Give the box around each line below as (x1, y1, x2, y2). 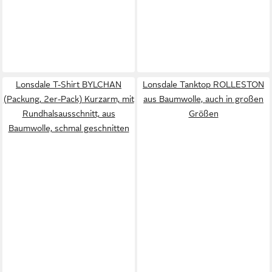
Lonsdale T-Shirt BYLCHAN (16, 79, 121, 89)
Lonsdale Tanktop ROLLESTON (143, 79, 264, 89)
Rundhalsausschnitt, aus (22, 108, 115, 118)
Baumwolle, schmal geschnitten (8, 123, 129, 133)
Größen (188, 108, 219, 118)
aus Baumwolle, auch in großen (143, 93, 263, 104)
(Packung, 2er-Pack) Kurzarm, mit (3, 93, 134, 104)
